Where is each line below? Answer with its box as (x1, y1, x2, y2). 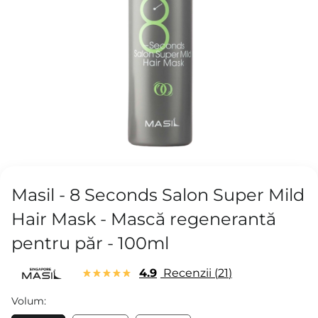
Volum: (11, 295, 46, 308)
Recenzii (160, 266, 214, 280)
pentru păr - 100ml (11, 233, 169, 254)
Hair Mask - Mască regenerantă (11, 209, 276, 230)
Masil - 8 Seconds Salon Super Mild (11, 185, 305, 206)
